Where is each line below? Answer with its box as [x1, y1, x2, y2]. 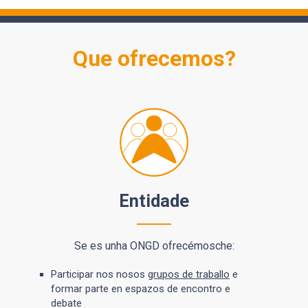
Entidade [119, 190, 189, 212]
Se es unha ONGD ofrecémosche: [74, 239, 234, 253]
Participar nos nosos [51, 268, 148, 281]
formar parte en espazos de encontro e [51, 283, 230, 296]
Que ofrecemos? [72, 45, 236, 72]
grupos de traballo [148, 268, 230, 281]
